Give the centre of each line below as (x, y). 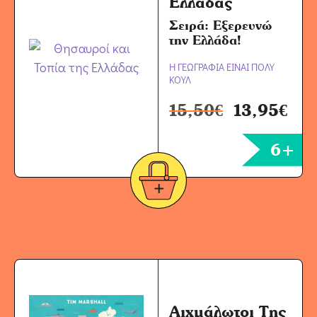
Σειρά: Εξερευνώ (220, 25)
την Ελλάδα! (205, 40)
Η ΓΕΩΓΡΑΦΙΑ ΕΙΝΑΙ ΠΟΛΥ (222, 67)
